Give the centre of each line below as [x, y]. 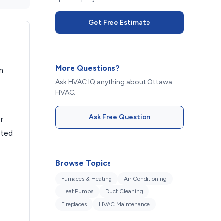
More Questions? [88, 68]
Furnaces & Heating [87, 179]
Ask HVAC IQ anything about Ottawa [114, 82]
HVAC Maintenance [124, 204]
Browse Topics [83, 163]
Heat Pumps [77, 191]
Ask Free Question [119, 117]
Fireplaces [74, 204]
